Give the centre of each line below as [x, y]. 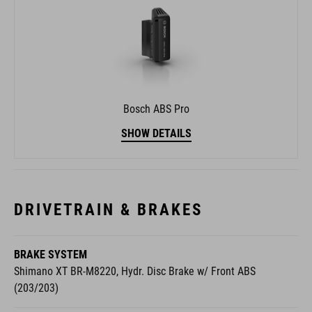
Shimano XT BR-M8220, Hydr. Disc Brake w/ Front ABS [135, 272]
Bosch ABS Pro [156, 109]
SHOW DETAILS [156, 134]
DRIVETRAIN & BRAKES [108, 210]
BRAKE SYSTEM [50, 255]
